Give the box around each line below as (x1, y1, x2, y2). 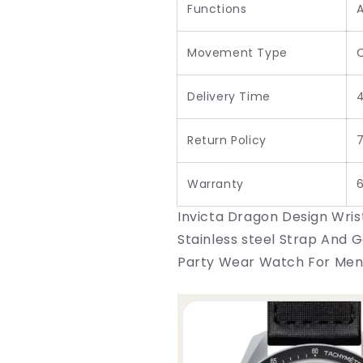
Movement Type (187, 45, 288, 62)
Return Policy (187, 132, 267, 149)
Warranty (187, 176, 244, 193)
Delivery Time (187, 88, 271, 105)
